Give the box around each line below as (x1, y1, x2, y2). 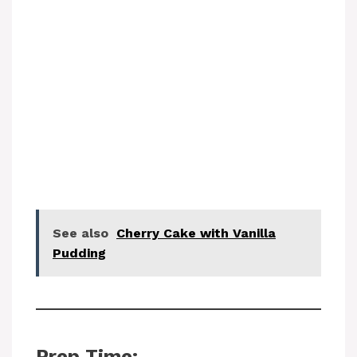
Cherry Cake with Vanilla (116, 225, 276, 241)
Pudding (53, 245, 106, 261)
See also (53, 225, 108, 241)
